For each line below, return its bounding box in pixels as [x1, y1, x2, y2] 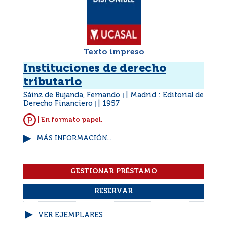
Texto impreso [83, 48, 144, 56]
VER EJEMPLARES [38, 212, 103, 219]
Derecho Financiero [23, 100, 93, 107]
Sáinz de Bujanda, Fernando [23, 92, 122, 99]
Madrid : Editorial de [130, 92, 204, 99]
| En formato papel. [36, 116, 103, 123]
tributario [23, 77, 82, 88]
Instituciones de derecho [23, 63, 166, 74]
